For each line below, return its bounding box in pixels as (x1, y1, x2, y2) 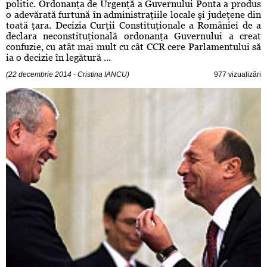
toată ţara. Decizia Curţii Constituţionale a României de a (6, 20, 261, 32)
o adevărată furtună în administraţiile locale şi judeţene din (6, 9, 261, 21)
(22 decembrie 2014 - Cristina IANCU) (6, 70, 129, 79)
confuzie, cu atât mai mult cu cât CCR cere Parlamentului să (6, 41, 261, 53)
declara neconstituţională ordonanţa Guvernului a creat (6, 30, 261, 42)
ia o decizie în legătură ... (6, 52, 111, 64)
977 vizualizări (214, 70, 261, 79)
